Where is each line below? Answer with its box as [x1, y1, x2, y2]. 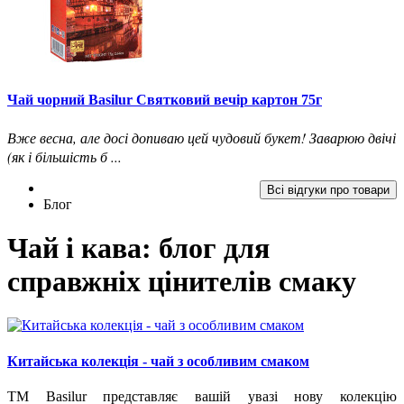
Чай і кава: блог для [7, 231, 270, 264]
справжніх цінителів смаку [7, 264, 356, 298]
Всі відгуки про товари [267, 182, 390, 197]
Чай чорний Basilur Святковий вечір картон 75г [7, 92, 322, 108]
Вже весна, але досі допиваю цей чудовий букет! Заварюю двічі [7, 127, 396, 147]
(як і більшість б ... [7, 146, 122, 166]
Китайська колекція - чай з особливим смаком [7, 353, 309, 369]
